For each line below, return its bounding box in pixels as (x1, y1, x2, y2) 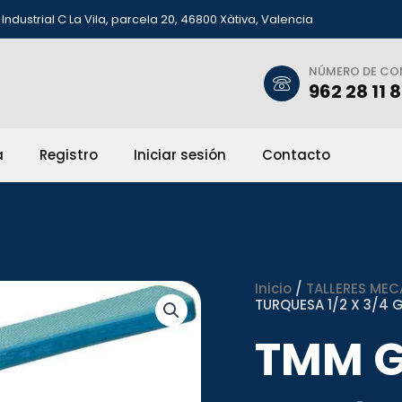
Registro (39, 144, 98, 164)
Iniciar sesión (134, 144, 226, 164)
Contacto (262, 144, 330, 164)
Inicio (255, 278, 292, 298)
